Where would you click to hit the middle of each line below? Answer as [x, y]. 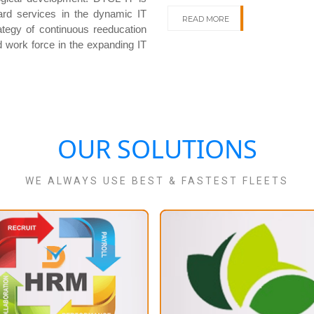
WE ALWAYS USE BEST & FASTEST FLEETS [157, 180]
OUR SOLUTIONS [157, 149]
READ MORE [206, 19]
